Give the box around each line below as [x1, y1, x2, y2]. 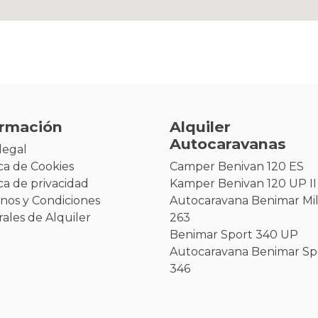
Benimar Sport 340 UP [170, 228, 298, 242]
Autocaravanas [170, 135, 286, 153]
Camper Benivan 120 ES [170, 160, 304, 174]
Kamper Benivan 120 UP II [170, 177, 317, 191]
